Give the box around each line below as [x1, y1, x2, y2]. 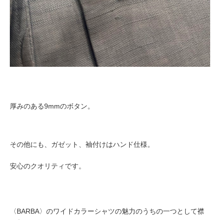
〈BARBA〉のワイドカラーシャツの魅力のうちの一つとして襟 [10, 207, 204, 216]
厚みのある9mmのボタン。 [10, 102, 94, 110]
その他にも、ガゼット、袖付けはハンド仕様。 [10, 140, 154, 149]
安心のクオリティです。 [10, 162, 85, 170]
